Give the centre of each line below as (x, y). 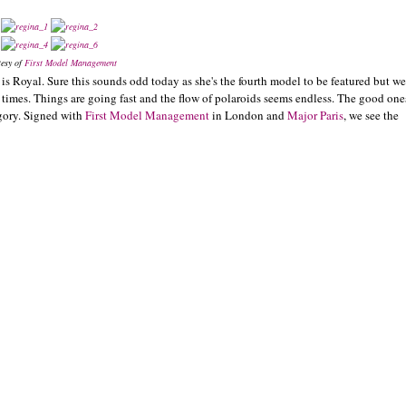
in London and (248, 115)
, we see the (371, 115)
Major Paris (315, 115)
